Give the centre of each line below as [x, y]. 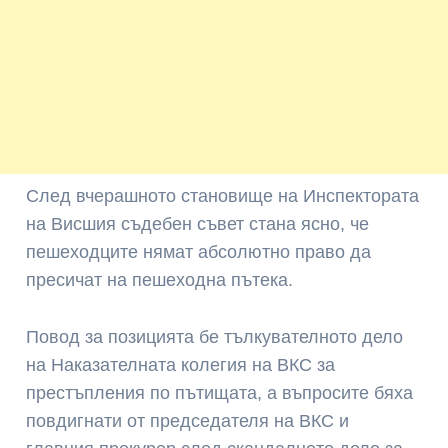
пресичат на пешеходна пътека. [160, 280]
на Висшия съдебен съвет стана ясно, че [198, 224]
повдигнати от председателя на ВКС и [188, 421]
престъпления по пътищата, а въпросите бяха [220, 393]
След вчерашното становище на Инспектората [223, 196]
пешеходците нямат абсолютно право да [199, 252]
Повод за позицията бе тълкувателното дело [215, 337]
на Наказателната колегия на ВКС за [181, 365]
